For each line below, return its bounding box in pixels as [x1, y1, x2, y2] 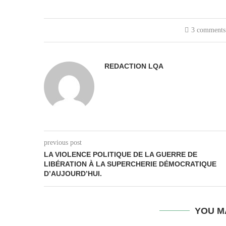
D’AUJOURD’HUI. [44, 169, 102, 178]
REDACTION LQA [104, 62, 163, 70]
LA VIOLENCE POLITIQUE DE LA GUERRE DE [44, 150, 197, 158]
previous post [44, 139, 82, 146]
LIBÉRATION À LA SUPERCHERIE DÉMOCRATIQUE [44, 160, 216, 168]
